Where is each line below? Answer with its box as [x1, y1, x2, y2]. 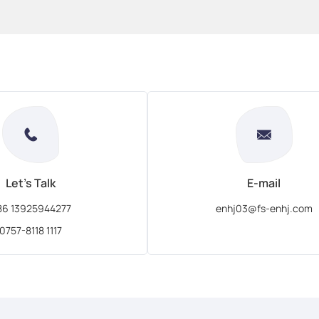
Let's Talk [6, 175, 56, 191]
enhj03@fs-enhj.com [215, 202, 313, 215]
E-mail [247, 175, 281, 191]
